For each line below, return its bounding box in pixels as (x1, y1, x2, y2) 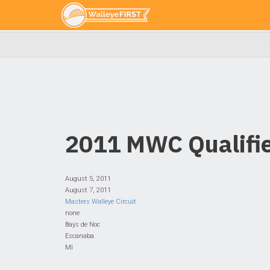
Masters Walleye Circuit (65, 198, 136, 206)
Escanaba (65, 232, 94, 240)
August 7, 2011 (65, 186, 111, 194)
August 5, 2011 (65, 175, 111, 183)
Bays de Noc (65, 221, 100, 228)
